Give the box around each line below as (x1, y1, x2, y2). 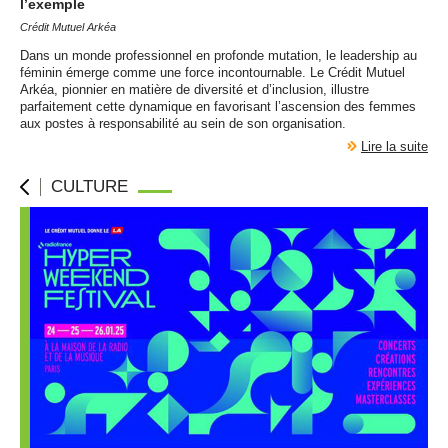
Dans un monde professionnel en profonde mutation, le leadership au (20, 48, 417, 63)
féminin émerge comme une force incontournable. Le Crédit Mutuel (20, 65, 405, 80)
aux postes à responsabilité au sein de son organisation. (20, 116, 346, 131)
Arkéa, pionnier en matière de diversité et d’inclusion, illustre (20, 82, 369, 97)
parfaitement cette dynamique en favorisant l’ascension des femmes (20, 99, 416, 114)
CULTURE (51, 177, 128, 196)
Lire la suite (361, 139, 428, 154)
